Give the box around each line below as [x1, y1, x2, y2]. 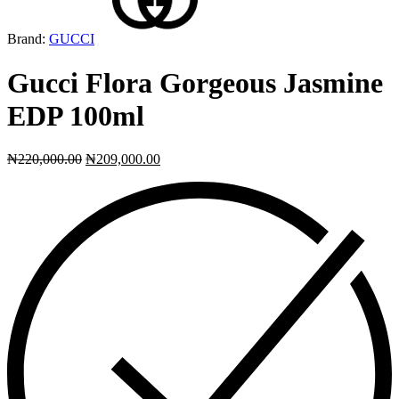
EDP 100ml [7, 99, 144, 132]
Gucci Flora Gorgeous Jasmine [7, 66, 383, 99]
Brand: [7, 31, 49, 47]
